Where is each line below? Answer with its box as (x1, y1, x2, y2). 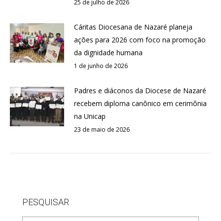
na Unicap (74, 111, 106, 121)
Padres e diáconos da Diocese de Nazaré (74, 86, 206, 96)
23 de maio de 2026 (74, 125, 130, 134)
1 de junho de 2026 (74, 62, 128, 71)
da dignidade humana (74, 48, 143, 58)
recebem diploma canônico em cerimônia (74, 99, 207, 109)
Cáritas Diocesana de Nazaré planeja (74, 22, 192, 32)
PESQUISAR (22, 197, 69, 208)
